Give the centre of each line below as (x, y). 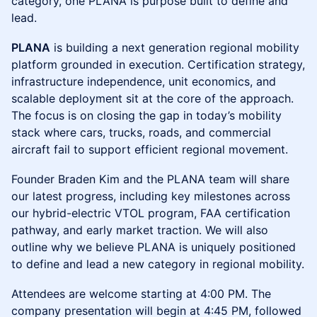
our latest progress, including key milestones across (151, 196)
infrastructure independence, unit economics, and (144, 81)
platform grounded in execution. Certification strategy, (158, 64)
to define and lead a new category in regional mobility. (158, 264)
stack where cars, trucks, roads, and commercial (141, 132)
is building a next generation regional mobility (175, 47)
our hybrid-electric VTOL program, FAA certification (151, 213)
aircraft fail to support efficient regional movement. (150, 149)
